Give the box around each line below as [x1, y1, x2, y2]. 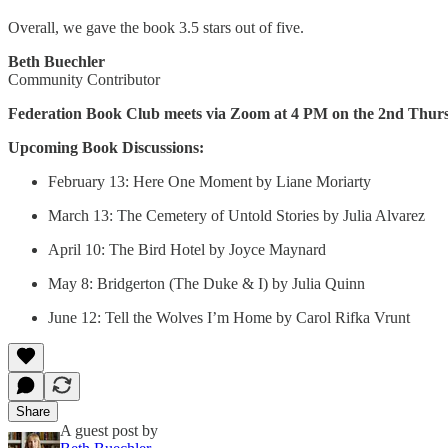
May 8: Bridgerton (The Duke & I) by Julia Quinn [48, 274, 365, 292]
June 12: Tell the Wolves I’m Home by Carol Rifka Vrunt [48, 308, 410, 326]
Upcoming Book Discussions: [8, 138, 204, 156]
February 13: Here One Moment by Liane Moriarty [48, 172, 371, 190]
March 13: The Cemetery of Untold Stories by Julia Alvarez [48, 206, 425, 224]
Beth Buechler [8, 52, 105, 70]
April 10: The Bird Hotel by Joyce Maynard [48, 240, 326, 258]
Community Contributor [8, 70, 160, 88]
